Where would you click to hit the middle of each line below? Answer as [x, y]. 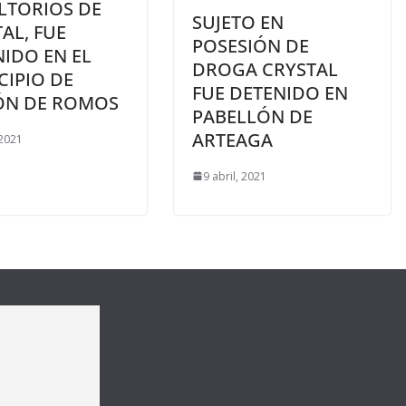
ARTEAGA [232, 140]
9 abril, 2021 [235, 176]
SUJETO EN [238, 22]
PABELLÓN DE [252, 116]
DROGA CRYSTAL [265, 69]
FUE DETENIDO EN [270, 92]
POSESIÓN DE [251, 45]
